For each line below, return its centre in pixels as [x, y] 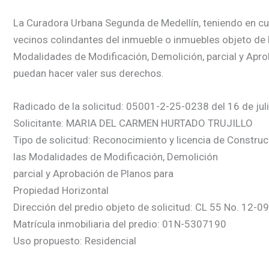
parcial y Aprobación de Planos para [93, 173]
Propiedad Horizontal [61, 190]
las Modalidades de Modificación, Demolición [116, 156]
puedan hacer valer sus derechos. [89, 73]
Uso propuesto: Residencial [75, 240]
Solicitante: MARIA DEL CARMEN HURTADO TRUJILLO [133, 123]
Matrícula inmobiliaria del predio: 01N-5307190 [120, 224]
